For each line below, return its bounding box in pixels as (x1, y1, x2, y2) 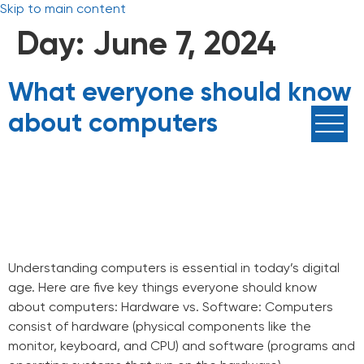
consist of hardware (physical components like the (8, 321, 311, 334)
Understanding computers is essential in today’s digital (8, 262, 340, 275)
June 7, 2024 (93, 29, 276, 62)
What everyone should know (8, 80, 352, 106)
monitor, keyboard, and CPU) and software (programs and (8, 340, 355, 353)
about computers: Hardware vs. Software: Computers (8, 301, 333, 314)
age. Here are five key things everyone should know (8, 282, 317, 295)
